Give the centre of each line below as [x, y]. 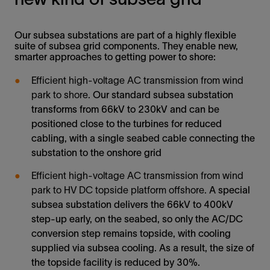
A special [228, 190]
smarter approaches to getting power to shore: [115, 57]
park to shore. [61, 95]
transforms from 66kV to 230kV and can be [125, 109]
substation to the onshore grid [96, 153]
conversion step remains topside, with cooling [131, 234]
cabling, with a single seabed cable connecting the [143, 138]
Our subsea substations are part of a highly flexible [125, 35]
